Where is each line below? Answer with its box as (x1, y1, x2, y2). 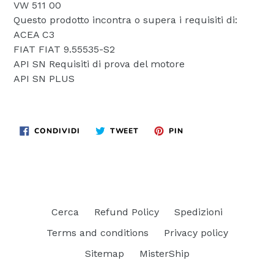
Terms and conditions (46, 227, 149, 239)
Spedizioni (174, 206, 223, 218)
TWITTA (138, 124, 172, 135)
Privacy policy (163, 227, 228, 239)
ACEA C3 (13, 29, 54, 41)
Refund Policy (94, 206, 159, 218)
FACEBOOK (79, 139, 125, 149)
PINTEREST (183, 139, 229, 149)
